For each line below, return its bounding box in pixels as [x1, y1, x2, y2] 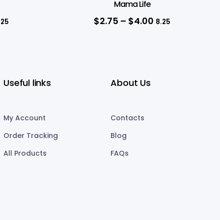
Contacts [110, 112, 145, 123]
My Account [3, 112, 46, 123]
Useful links [3, 76, 51, 89]
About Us [110, 76, 151, 89]
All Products [3, 148, 47, 158]
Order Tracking [3, 130, 58, 140]
